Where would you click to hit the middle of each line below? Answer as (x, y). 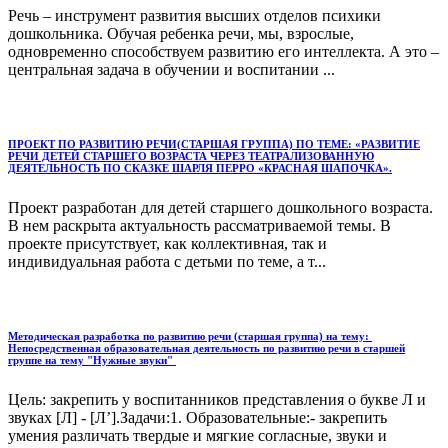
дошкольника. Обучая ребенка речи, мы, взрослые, (181, 34)
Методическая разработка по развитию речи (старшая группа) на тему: (190, 335)
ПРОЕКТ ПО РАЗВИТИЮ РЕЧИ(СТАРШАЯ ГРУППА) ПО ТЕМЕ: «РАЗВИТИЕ (214, 144)
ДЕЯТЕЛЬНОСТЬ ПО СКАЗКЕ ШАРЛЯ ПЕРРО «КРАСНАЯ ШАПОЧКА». (200, 168)
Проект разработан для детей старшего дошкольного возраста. (220, 207)
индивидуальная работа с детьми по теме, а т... (167, 261)
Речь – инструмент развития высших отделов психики (194, 16)
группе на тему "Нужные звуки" (92, 359)
